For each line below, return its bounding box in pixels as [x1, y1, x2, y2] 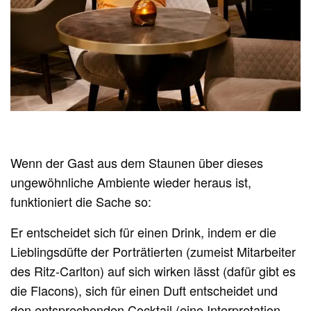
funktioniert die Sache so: [10, 192, 152, 211]
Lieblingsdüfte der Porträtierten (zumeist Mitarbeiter [10, 242, 296, 261]
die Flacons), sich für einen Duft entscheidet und [10, 281, 278, 300]
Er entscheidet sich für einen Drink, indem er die [10, 223, 277, 242]
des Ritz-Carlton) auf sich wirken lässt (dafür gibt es [10, 262, 296, 280]
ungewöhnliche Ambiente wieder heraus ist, [10, 173, 252, 192]
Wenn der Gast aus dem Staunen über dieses [10, 153, 264, 172]
